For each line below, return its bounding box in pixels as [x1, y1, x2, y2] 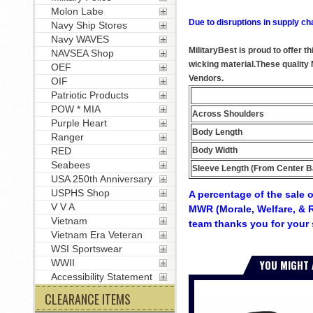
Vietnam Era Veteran [50, 229, 143, 240]
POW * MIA [50, 103, 101, 115]
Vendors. [188, 73, 224, 83]
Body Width [191, 145, 238, 155]
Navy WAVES [50, 34, 109, 45]
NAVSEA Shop [50, 48, 114, 59]
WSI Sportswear [50, 243, 122, 254]
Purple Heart [50, 117, 107, 129]
